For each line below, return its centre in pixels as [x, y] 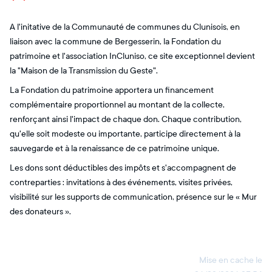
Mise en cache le [231, 260]
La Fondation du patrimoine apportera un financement [112, 90]
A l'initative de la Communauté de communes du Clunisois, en [125, 27]
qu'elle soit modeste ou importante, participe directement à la [125, 134]
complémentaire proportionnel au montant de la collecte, [117, 105]
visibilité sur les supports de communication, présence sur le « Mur [133, 197]
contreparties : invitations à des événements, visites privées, [121, 182]
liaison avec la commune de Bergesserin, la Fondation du [115, 42]
